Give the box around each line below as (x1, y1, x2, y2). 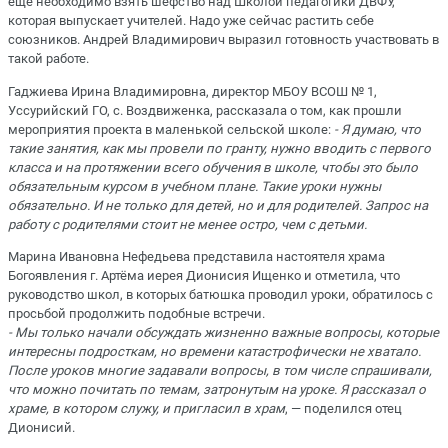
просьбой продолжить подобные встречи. (8, 305, 265, 321)
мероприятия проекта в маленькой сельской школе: (8, 121, 334, 137)
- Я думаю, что (334, 121, 421, 137)
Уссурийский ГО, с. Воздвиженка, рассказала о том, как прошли (8, 102, 402, 118)
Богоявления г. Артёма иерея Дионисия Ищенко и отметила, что (8, 267, 400, 283)
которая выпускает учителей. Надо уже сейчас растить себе (8, 13, 374, 29)
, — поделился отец (285, 400, 402, 416)
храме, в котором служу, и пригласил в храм (8, 400, 285, 416)
